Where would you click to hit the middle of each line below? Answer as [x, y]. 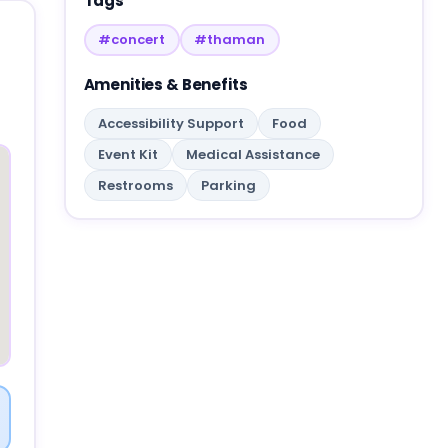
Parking [228, 185]
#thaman [229, 39]
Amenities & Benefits [165, 84]
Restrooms [135, 185]
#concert [131, 39]
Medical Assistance [252, 154]
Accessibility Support [170, 123]
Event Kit [127, 154]
